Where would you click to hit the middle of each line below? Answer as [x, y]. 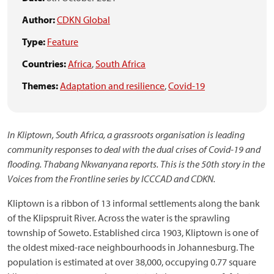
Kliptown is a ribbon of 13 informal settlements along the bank [134, 203]
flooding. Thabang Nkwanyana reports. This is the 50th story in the [136, 164]
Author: [39, 20]
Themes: [40, 86]
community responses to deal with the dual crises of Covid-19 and [134, 149]
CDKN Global [83, 20]
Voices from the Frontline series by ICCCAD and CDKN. [111, 179]
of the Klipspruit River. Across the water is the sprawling [119, 218]
